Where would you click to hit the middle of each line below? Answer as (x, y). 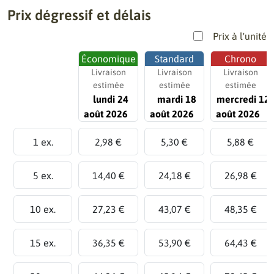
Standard (174, 59)
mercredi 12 (243, 99)
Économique (108, 59)
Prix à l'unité (240, 36)
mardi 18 (177, 99)
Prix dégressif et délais (79, 15)
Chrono (240, 59)
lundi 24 (111, 99)
